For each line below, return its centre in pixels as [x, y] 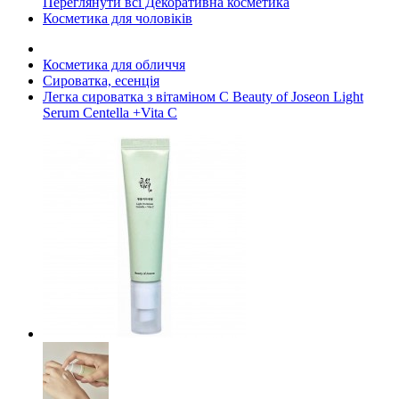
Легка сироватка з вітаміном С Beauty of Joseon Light [203, 97]
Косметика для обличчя [114, 65]
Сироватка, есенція [101, 81]
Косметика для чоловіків [118, 18]
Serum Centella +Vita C [110, 113]
